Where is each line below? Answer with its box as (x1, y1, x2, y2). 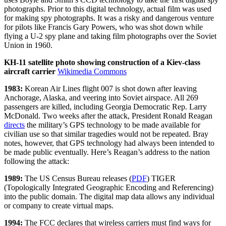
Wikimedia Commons (58, 67, 127, 76)
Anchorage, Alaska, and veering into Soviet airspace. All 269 (4, 93, 198, 102)
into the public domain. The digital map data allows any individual (4, 192, 214, 201)
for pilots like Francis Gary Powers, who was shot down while (4, 22, 203, 31)
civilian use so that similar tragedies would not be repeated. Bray (4, 129, 208, 138)
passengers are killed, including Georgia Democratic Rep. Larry (4, 102, 207, 111)
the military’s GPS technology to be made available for (25, 120, 200, 129)
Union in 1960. (4, 40, 52, 49)
